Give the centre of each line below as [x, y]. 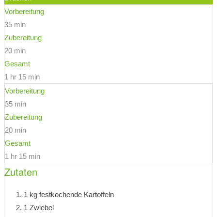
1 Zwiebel [39, 207]
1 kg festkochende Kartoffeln [69, 194]
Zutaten [21, 171]
